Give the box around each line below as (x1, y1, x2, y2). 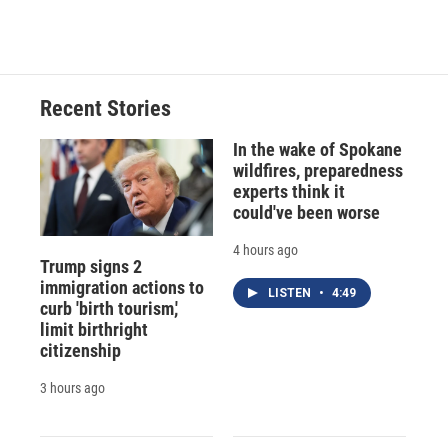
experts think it (232, 181, 345, 203)
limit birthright (40, 318, 148, 340)
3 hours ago (40, 379, 105, 396)
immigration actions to (40, 276, 204, 298)
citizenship (40, 339, 121, 361)
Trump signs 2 (40, 255, 142, 277)
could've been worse (232, 202, 380, 224)
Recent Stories (40, 96, 171, 122)
